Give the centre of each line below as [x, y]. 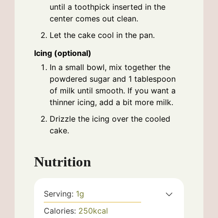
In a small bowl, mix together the [110, 67]
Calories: [61, 211]
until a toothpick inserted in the [108, 7]
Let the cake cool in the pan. [102, 35]
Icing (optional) [63, 53]
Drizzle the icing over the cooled [110, 118]
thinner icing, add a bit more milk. [111, 102]
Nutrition [63, 162]
